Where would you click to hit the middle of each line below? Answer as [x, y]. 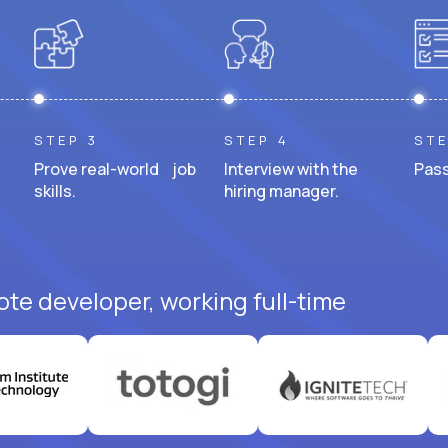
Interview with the [291, 168]
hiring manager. [281, 190]
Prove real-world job [115, 168]
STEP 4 [257, 139]
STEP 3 [66, 139]
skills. [55, 190]
